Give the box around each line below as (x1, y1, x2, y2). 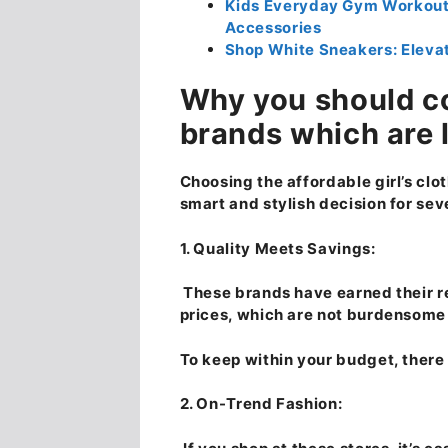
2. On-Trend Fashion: (179, 394, 343, 414)
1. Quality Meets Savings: (179, 238, 376, 258)
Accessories (224, 17, 322, 37)
